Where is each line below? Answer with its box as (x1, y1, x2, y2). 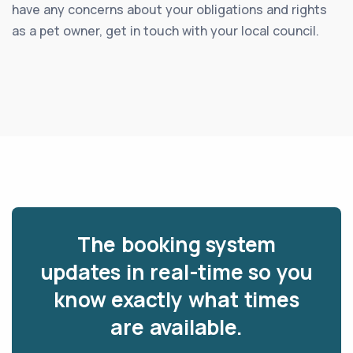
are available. (110, 312, 243, 341)
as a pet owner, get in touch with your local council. (12, 21, 319, 39)
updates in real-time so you (39, 257, 314, 286)
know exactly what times (54, 284, 299, 314)
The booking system (76, 229, 277, 258)
